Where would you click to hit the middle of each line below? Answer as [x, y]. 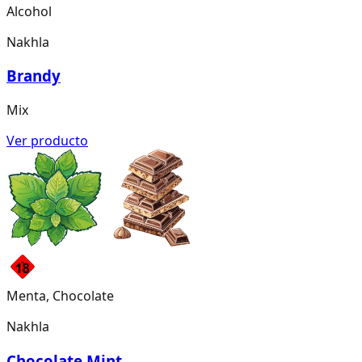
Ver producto [47, 140]
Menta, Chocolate [60, 295]
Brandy [34, 76]
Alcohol [29, 11]
